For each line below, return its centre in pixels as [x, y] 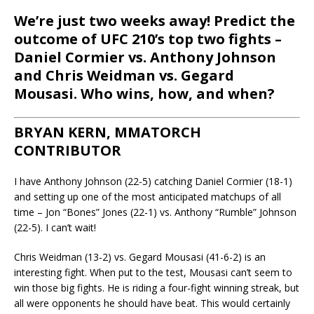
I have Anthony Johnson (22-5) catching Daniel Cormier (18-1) [153, 181]
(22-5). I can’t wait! [55, 227]
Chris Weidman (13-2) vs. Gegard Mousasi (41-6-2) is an [140, 257]
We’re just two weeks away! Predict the [155, 20]
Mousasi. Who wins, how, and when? [144, 93]
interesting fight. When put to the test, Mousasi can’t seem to [153, 272]
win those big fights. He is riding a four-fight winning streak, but [157, 287]
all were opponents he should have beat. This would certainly [152, 303]
